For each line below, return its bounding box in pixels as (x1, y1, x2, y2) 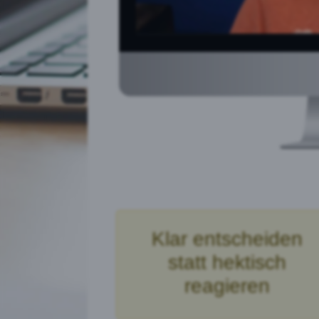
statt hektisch (168, 251, 287, 274)
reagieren (184, 275, 271, 298)
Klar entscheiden (152, 228, 303, 251)
